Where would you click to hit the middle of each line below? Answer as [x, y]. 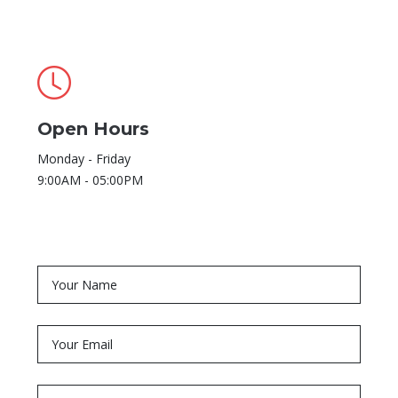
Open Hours [93, 129]
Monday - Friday [84, 159]
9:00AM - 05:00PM [90, 180]
